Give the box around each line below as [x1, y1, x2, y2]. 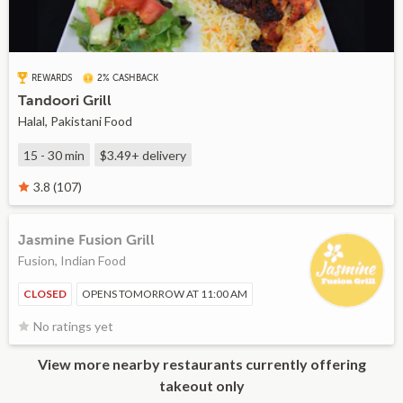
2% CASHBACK [97, 72, 158, 83]
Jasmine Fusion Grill [18, 232, 155, 249]
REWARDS [31, 72, 72, 83]
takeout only [158, 377, 245, 395]
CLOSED [23, 287, 67, 301]
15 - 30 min [23, 148, 85, 164]
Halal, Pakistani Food [18, 113, 132, 130]
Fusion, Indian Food [18, 253, 126, 269]
